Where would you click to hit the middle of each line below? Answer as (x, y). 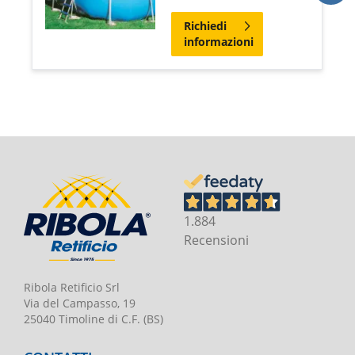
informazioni (218, 41)
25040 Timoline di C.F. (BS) (93, 319)
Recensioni (217, 239)
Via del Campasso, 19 (79, 303)
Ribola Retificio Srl (71, 288)
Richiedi (205, 25)
